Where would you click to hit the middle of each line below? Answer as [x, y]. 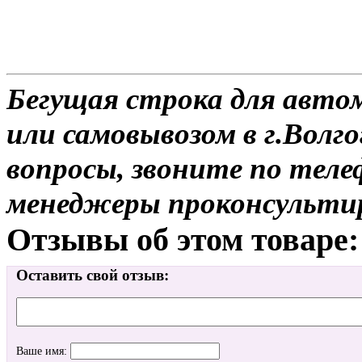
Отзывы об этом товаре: [183, 239]
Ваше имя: [43, 351]
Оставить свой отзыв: [93, 276]
